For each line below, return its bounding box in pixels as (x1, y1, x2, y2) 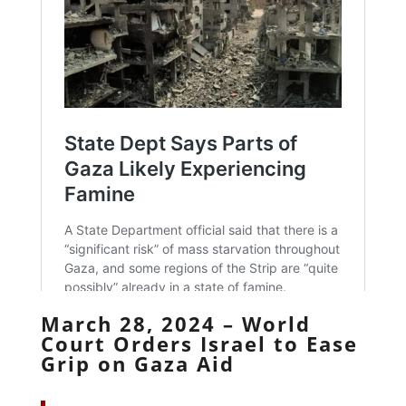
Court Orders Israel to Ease (40, 329, 358, 357)
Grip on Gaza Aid (40, 349, 235, 377)
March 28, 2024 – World (40, 309, 311, 337)
